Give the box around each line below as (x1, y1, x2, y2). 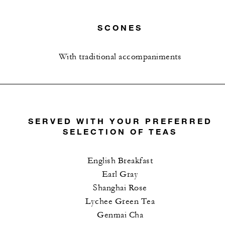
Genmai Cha (97, 210, 143, 220)
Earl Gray (101, 169, 139, 180)
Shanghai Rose (93, 183, 147, 193)
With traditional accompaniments (58, 51, 182, 62)
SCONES (97, 22, 143, 32)
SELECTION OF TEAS (63, 127, 177, 137)
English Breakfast (87, 156, 153, 166)
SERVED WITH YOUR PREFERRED (28, 116, 212, 126)
